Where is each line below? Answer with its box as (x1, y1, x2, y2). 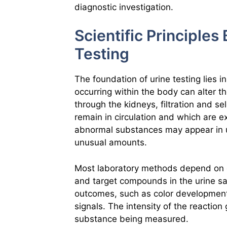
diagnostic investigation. (74, 2, 173, 12)
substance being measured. (74, 213, 188, 224)
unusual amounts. (74, 137, 147, 148)
